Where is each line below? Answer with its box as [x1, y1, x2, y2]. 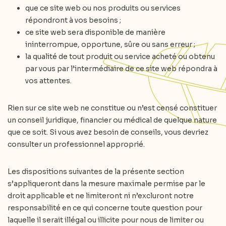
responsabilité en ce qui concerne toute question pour [8, 203, 202, 212]
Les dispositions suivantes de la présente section [8, 167, 184, 176]
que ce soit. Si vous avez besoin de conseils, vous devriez [8, 128, 208, 137]
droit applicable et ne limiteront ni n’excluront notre [8, 191, 194, 200]
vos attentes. [25, 76, 72, 85]
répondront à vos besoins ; [25, 16, 121, 25]
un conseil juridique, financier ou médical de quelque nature [8, 116, 217, 125]
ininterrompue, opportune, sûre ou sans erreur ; [25, 40, 195, 49]
